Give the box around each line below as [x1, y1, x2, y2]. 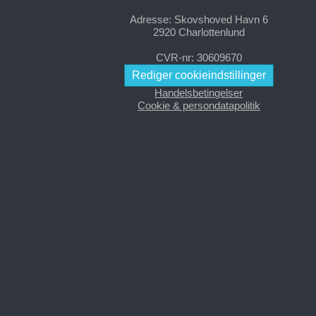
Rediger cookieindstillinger [131, 68, 266, 81]
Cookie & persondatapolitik [137, 99, 260, 111]
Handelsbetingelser [154, 86, 243, 99]
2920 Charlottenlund [152, 25, 245, 38]
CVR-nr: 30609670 [155, 51, 242, 63]
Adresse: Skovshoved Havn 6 [129, 13, 268, 25]
